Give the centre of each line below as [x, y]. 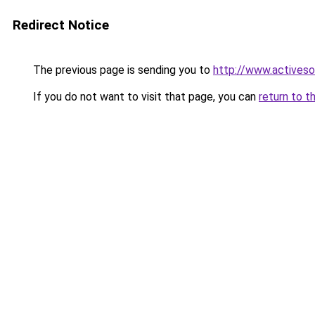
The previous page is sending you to [122, 70]
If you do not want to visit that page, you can [144, 97]
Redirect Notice [61, 25]
